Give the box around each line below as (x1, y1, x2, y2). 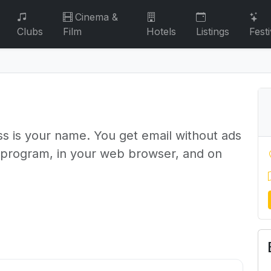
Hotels (146, 25, 177, 38)
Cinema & (75, 11, 119, 23)
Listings (196, 25, 230, 38)
